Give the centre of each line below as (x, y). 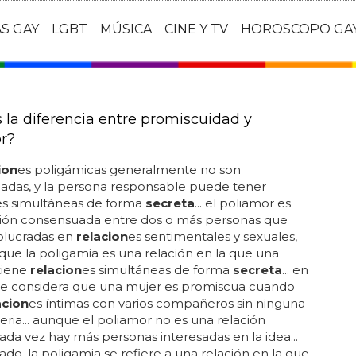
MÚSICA (126, 29)
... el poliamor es (242, 203)
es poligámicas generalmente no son (129, 170)
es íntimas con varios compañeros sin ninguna (166, 303)
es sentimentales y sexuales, (212, 236)
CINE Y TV (196, 29)
